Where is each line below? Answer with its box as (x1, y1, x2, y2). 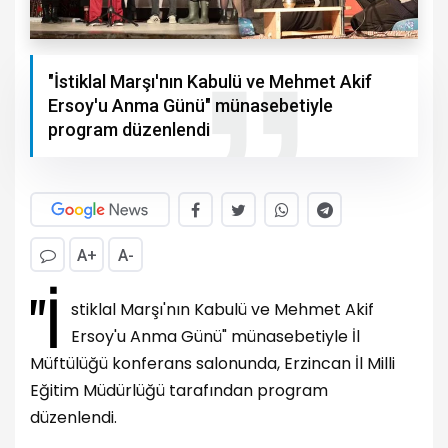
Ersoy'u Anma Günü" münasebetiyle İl (71, 325, 360, 349)
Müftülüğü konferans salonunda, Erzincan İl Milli (30, 352, 395, 376)
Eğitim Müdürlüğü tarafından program (30, 379, 328, 403)
